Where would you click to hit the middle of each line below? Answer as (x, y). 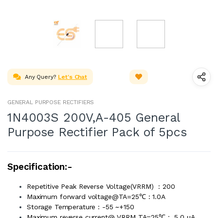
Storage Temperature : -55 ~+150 (81, 207)
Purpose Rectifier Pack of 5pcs (97, 132)
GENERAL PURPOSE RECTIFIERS (51, 102)
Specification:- (40, 167)
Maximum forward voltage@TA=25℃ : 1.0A (96, 196)
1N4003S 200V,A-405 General (94, 117)
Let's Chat (73, 77)
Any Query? (40, 77)
